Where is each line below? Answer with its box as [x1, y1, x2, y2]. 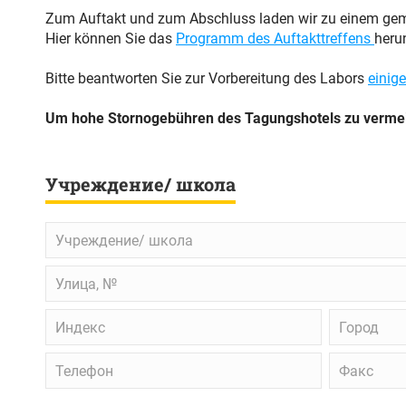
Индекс [44, 309, 95, 326]
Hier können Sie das [45, 30, 176, 47]
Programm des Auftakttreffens [176, 30, 374, 47]
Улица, [44, 266, 90, 283]
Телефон [44, 353, 104, 370]
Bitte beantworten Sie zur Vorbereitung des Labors [45, 70, 368, 87]
